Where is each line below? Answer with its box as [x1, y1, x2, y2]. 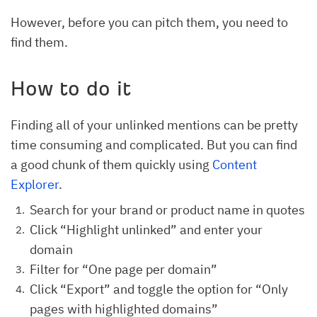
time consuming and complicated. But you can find [11, 136, 297, 153]
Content [212, 156, 257, 173]
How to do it [11, 77, 131, 100]
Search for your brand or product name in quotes [30, 201, 305, 218]
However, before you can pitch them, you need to [11, 13, 288, 30]
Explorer [11, 175, 59, 192]
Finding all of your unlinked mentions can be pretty [11, 116, 298, 133]
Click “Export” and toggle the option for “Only [30, 280, 288, 297]
